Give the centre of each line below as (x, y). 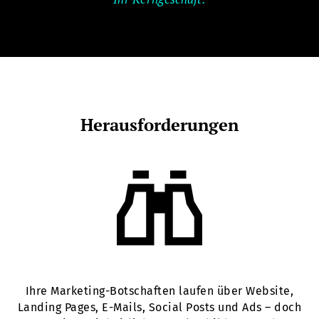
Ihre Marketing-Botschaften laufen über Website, (159, 291)
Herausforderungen (159, 124)
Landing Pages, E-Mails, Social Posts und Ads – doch (159, 308)
